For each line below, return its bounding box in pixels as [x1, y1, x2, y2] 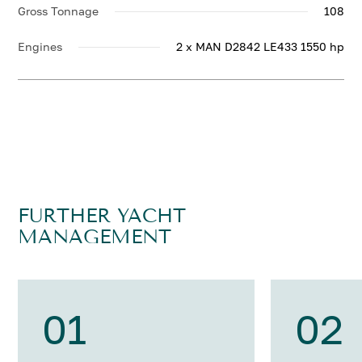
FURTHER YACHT [18, 204, 187, 227]
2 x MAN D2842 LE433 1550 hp [175, 40, 344, 53]
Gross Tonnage [18, 4, 99, 18]
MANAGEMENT [18, 225, 172, 248]
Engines [18, 40, 63, 53]
